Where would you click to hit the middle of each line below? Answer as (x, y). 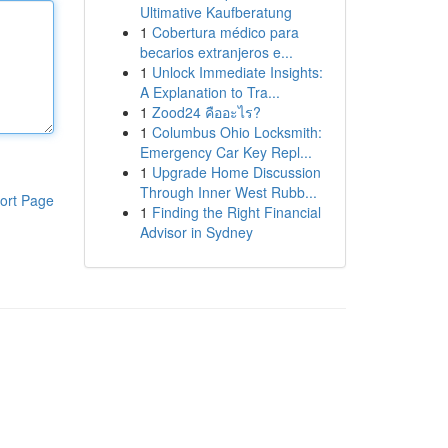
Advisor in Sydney (196, 232)
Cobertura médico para (225, 32)
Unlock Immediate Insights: (237, 72)
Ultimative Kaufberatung (215, 12)
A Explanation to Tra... (209, 92)
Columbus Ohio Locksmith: (236, 132)
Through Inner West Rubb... (228, 192)
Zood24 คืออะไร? (206, 112)
